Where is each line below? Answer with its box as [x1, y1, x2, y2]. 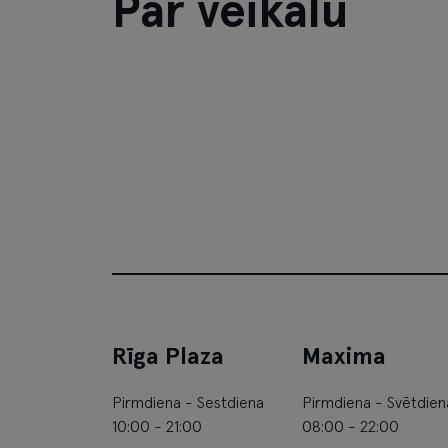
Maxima [302, 345, 386, 370]
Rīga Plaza [112, 345, 224, 370]
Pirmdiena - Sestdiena [112, 395, 264, 412]
